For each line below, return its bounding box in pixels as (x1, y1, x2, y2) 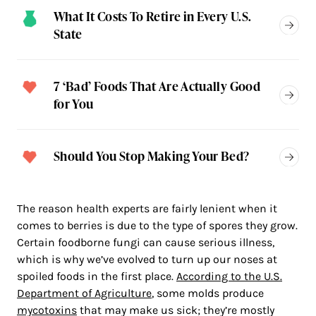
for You (54, 95, 94, 113)
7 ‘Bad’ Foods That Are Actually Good (54, 77, 260, 95)
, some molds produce (152, 286, 264, 300)
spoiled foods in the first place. (17, 269, 176, 284)
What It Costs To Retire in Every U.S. (54, 7, 252, 25)
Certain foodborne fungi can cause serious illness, (17, 236, 274, 250)
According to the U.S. (176, 269, 282, 284)
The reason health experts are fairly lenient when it (17, 202, 277, 216)
